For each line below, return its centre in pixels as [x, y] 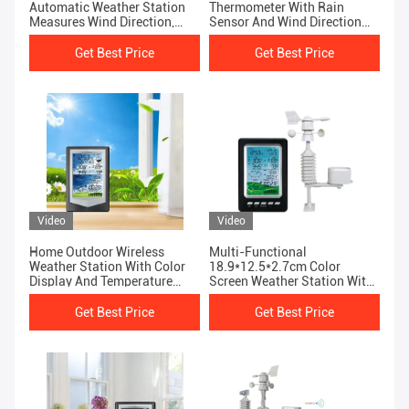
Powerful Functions [265, 296]
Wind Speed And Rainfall [100, 37]
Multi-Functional [258, 252]
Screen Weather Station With [291, 282]
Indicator [235, 37]
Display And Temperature [101, 282]
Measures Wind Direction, [102, 22]
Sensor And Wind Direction [285, 22]
